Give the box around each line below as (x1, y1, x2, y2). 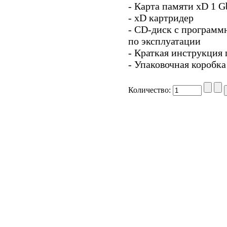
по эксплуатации (128, 35, 201, 47)
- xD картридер (128, 12, 194, 24)
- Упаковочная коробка (128, 59, 226, 70)
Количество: (128, 86, 173, 95)
